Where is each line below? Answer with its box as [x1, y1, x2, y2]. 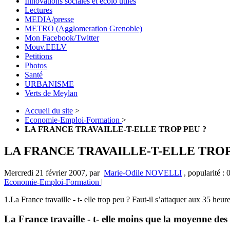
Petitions [25, 51, 52, 61]
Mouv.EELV [25, 42, 67, 51]
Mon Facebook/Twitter [25, 33, 99, 42]
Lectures [25, 5, 52, 14]
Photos [25, 61, 47, 70]
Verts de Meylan [25, 88, 78, 98]
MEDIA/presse [25, 14, 74, 24]
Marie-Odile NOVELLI [104, 168, 182, 177]
